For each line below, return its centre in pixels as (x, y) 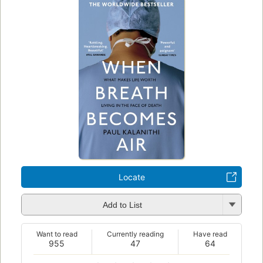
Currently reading (135, 234)
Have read (210, 234)
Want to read (57, 234)
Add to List (122, 205)
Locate (131, 177)
